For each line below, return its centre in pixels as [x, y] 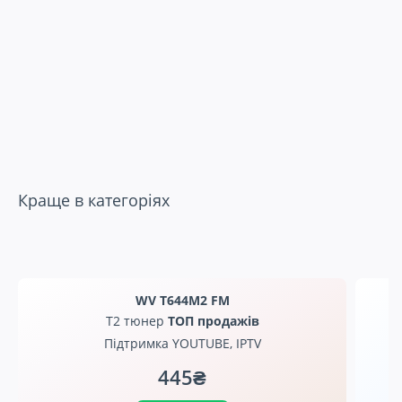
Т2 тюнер [136, 321]
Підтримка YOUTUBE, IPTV [182, 344]
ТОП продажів [213, 321]
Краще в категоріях [94, 201]
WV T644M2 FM [182, 301]
